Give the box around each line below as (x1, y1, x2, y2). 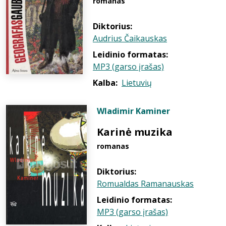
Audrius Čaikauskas (93, 33, 167, 44)
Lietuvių (122, 77, 152, 88)
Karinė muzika (97, 125, 173, 139)
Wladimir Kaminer (97, 105, 170, 117)
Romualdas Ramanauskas (97, 178, 194, 189)
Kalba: (93, 77, 118, 88)
